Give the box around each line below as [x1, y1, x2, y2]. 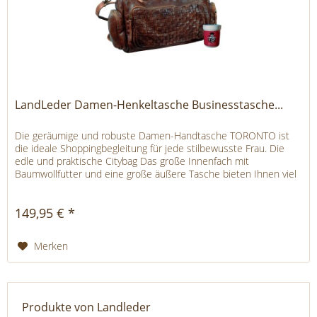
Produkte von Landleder [22, 299, 151, 316]
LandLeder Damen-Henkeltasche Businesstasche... [15, 96, 284, 113]
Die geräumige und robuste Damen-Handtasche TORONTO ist [15, 128, 290, 142]
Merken [34, 238, 69, 253]
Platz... [15, 179, 42, 193]
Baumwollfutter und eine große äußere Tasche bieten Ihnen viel [15, 166, 297, 180]
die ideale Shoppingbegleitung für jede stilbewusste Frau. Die [15, 141, 285, 155]
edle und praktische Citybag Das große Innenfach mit [15, 154, 250, 168]
